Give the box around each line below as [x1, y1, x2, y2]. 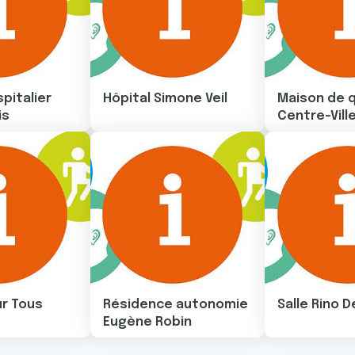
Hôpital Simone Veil [102, 92, 227, 106]
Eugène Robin [102, 315, 192, 330]
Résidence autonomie [102, 298, 248, 312]
